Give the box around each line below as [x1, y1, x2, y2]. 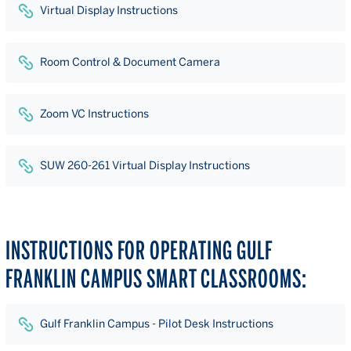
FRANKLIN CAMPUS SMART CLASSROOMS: [5, 264, 307, 293]
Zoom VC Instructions [40, 107, 149, 120]
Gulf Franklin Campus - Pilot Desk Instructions [40, 317, 273, 330]
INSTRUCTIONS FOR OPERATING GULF [5, 236, 272, 265]
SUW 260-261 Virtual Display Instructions [40, 159, 250, 172]
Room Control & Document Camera [40, 56, 220, 68]
